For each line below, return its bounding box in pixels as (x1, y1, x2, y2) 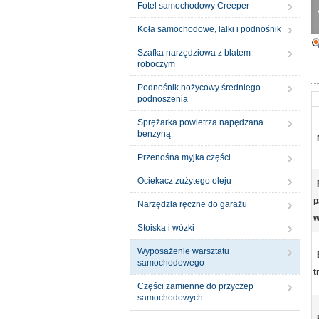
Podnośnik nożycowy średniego (137, 83, 261, 93)
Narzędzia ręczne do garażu (137, 199, 247, 209)
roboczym (137, 59, 175, 69)
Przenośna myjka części (137, 152, 231, 162)
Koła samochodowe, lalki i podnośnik (137, 24, 281, 34)
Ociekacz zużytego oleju (137, 176, 231, 186)
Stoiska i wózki (137, 223, 194, 233)
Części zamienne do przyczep (137, 281, 253, 291)
